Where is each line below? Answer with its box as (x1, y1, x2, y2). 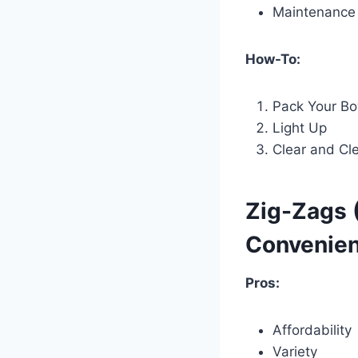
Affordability (272, 321, 352, 338)
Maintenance (272, 3, 356, 20)
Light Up (272, 119, 327, 136)
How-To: (245, 50, 300, 67)
